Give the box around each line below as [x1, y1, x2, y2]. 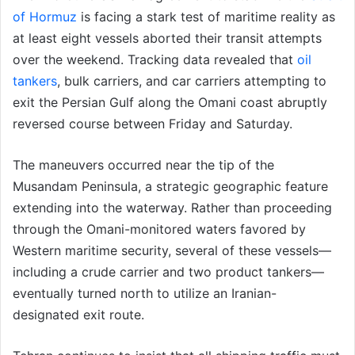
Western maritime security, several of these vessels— [13, 242, 331, 258]
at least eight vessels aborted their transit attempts [13, 29, 322, 46]
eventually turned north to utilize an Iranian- [13, 284, 277, 301]
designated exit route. [13, 306, 144, 323]
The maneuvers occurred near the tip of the [13, 156, 274, 173]
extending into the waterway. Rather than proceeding [13, 199, 332, 216]
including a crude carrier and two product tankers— [13, 263, 324, 280]
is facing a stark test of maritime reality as [77, 8, 335, 25]
